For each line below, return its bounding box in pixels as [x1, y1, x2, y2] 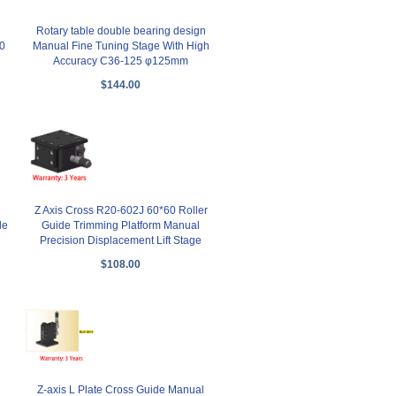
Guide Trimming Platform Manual [42, 218, 201, 232]
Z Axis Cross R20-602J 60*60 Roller [34, 203, 208, 217]
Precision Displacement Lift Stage [40, 233, 202, 247]
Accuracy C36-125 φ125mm [53, 54, 189, 67]
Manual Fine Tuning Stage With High [32, 39, 209, 52]
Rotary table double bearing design [35, 24, 206, 37]
